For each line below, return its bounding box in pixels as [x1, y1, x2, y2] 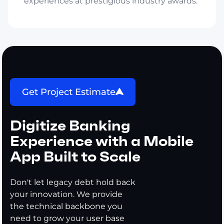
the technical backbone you [10, 201, 123, 211]
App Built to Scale [10, 147, 141, 165]
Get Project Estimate [22, 86, 116, 97]
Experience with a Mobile [10, 132, 194, 150]
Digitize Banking [10, 116, 131, 134]
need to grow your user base [10, 213, 125, 223]
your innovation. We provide [10, 189, 123, 199]
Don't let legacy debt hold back [10, 177, 136, 187]
